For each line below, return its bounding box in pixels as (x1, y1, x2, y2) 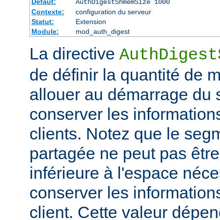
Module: (31, 27, 59, 36)
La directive (29, 44, 119, 63)
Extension (75, 18, 106, 26)
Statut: (31, 18, 54, 26)
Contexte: (31, 8, 64, 16)
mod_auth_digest (75, 27, 130, 36)
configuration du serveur (75, 8, 151, 16)
